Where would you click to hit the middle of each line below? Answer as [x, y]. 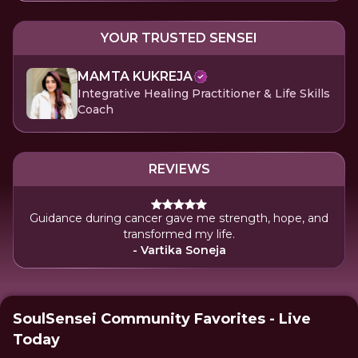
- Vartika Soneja [179, 250]
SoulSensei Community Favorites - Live [162, 319]
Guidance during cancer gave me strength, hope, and [179, 218]
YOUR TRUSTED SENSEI [179, 38]
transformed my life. [179, 234]
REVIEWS [179, 169]
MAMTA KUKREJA [135, 76]
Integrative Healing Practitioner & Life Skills [204, 93]
